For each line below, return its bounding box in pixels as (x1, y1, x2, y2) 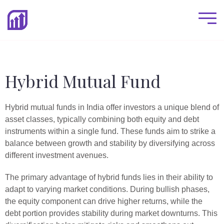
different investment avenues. (5, 151, 108, 159)
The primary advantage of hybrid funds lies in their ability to (5, 173, 213, 181)
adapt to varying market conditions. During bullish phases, (5, 185, 209, 193)
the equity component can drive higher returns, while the (5, 197, 202, 205)
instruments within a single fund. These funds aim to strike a (5, 127, 215, 135)
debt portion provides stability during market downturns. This (5, 209, 217, 217)
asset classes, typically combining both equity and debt (5, 115, 199, 123)
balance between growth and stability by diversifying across (5, 139, 215, 147)
